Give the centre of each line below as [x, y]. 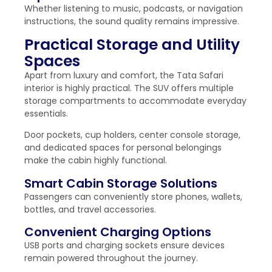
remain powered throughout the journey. [111, 258]
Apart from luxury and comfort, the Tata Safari [124, 76]
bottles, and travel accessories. [90, 209]
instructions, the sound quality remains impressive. [132, 21]
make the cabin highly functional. [96, 161]
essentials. [46, 114]
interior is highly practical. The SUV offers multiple [129, 88]
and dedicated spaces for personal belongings [123, 148]
